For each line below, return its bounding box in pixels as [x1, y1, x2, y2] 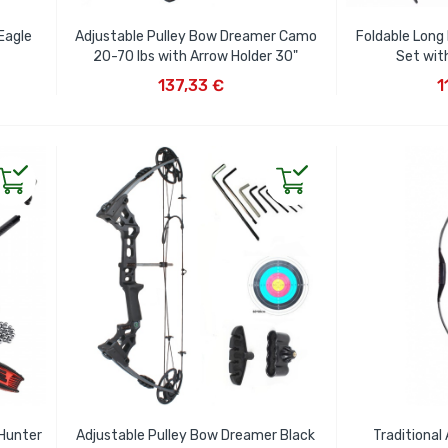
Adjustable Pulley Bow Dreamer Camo [74, 27, 317, 45]
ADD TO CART [152, 63, 234, 78]
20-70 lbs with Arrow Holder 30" [93, 47, 299, 65]
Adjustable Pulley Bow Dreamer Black [76, 426, 316, 444]
